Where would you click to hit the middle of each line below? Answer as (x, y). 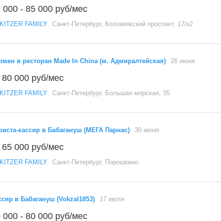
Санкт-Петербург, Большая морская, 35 (111, 93)
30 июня (147, 130)
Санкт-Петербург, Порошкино (95, 162)
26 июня (183, 61)
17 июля (112, 199)
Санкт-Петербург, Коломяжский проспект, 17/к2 (123, 24)
